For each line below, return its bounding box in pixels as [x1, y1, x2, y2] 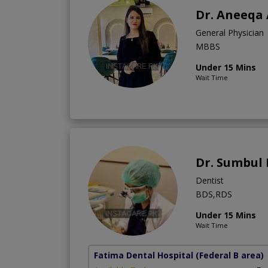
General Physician [196, 26, 264, 38]
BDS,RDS [196, 188, 232, 200]
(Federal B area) [196, 249, 264, 261]
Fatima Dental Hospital [94, 249, 193, 261]
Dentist [196, 174, 224, 186]
